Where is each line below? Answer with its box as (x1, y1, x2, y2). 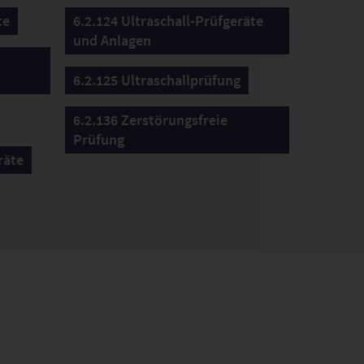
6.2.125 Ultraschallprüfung (72, 71, 240, 89)
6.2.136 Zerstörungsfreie (72, 110, 227, 129)
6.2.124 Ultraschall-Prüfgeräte (72, 11, 263, 30)
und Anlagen (72, 31, 151, 50)
